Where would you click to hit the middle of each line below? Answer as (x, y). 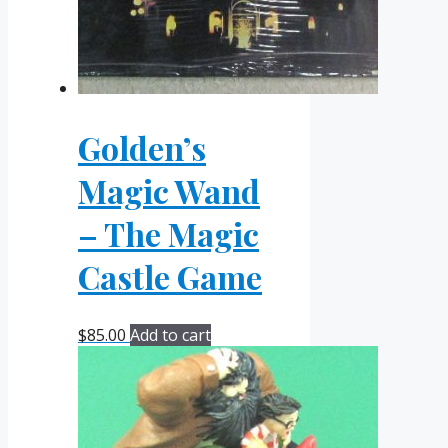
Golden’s (142, 147)
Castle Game (170, 276)
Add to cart (170, 335)
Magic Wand (169, 190)
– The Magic (168, 233)
